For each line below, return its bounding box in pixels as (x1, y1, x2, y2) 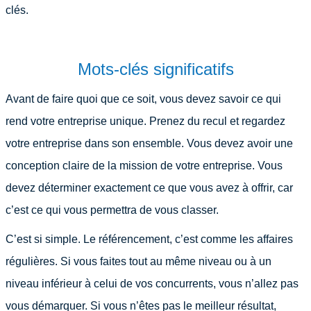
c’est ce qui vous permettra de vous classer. (6, 204, 219, 216)
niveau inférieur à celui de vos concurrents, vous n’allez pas (6, 278, 299, 289)
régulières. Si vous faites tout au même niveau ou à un (6, 255, 271, 267)
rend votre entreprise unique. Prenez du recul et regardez (6, 115, 285, 127)
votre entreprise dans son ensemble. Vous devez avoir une (6, 137, 293, 149)
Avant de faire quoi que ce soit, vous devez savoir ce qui (6, 93, 281, 105)
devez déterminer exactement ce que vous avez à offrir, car (6, 182, 293, 194)
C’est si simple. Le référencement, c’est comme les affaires (6, 233, 293, 245)
